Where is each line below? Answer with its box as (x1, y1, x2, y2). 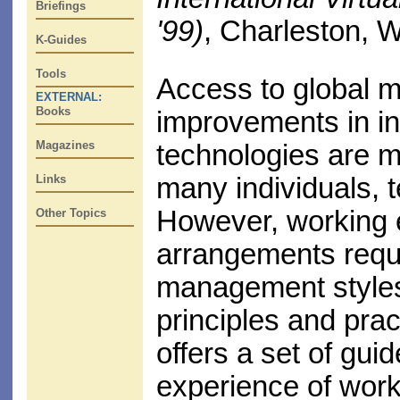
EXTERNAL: (36, 90, 102, 104)
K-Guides (36, 33, 87, 46)
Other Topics (36, 206, 106, 220)
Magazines (36, 138, 95, 152)
